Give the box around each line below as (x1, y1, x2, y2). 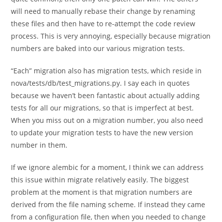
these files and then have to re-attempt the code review (11, 19, 196, 28)
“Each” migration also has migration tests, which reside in (11, 66, 202, 75)
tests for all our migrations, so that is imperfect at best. (11, 103, 194, 112)
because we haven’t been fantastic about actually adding (11, 91, 200, 100)
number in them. (11, 140, 68, 150)
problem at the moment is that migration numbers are (11, 187, 193, 197)
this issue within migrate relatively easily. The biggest (11, 175, 189, 184)
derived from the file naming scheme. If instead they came (11, 200, 206, 209)
